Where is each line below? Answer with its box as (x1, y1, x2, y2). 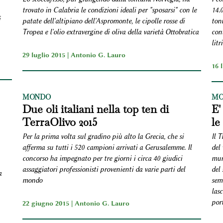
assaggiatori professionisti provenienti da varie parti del (22, 165, 185, 174)
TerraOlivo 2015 (22, 114, 98, 129)
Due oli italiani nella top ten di (22, 102, 169, 116)
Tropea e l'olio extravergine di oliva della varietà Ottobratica (22, 27, 199, 36)
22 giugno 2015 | (22, 199, 75, 207)
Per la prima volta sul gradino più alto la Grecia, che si (22, 132, 184, 141)
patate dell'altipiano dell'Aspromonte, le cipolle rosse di (22, 16, 185, 25)
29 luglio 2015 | (22, 50, 71, 59)
